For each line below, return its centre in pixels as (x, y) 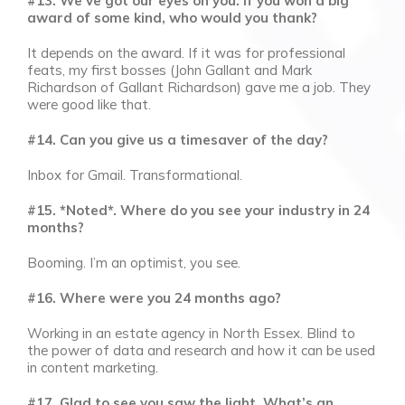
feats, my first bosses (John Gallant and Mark (170, 70)
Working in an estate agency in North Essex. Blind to (191, 333)
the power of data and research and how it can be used (201, 350)
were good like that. (89, 104)
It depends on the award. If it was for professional (186, 52)
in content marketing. (93, 367)
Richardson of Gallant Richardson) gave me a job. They (199, 87)
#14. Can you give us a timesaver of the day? (178, 139)
